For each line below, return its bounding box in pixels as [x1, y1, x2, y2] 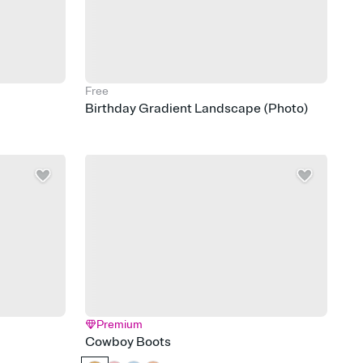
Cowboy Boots [85, 333, 172, 350]
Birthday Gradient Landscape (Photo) [85, 100, 310, 117]
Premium [96, 317, 143, 331]
